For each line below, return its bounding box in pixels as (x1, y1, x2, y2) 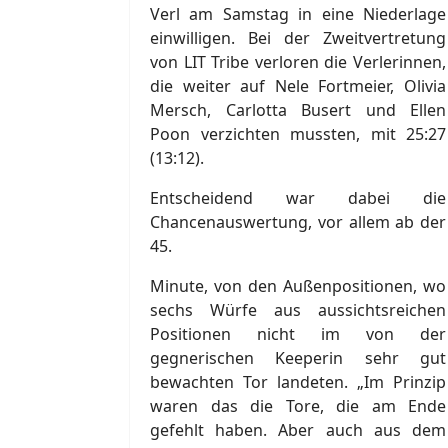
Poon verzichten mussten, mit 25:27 (150, 122, 446, 145)
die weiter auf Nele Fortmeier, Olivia (150, 74, 446, 97)
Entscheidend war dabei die (150, 186, 446, 209)
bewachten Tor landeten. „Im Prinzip (150, 370, 446, 393)
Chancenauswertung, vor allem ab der (150, 210, 446, 233)
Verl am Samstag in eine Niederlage (150, 2, 446, 25)
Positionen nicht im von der (150, 322, 446, 345)
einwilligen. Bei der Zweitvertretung (150, 26, 446, 49)
